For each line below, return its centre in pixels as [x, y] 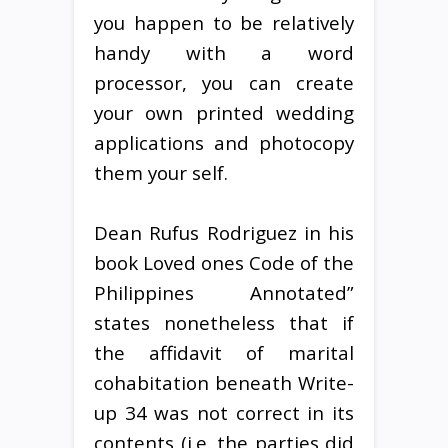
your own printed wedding [224, 112]
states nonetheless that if [224, 322]
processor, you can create [224, 82]
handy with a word [224, 52]
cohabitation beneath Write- [224, 382]
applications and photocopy [224, 142]
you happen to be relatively [224, 22]
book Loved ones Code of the [224, 262]
